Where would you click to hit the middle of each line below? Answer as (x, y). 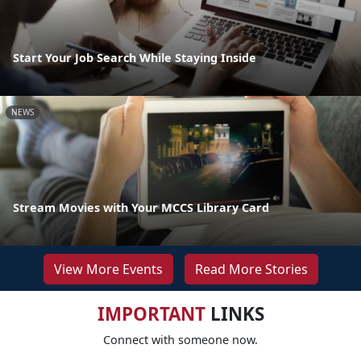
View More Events (108, 269)
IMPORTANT (151, 313)
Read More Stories (251, 269)
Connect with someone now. (180, 339)
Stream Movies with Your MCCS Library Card (141, 207)
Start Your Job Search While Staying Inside (135, 57)
